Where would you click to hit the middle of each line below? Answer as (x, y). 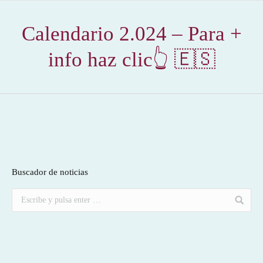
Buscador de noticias (50, 172)
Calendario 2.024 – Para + (131, 34)
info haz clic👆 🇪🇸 (131, 60)
